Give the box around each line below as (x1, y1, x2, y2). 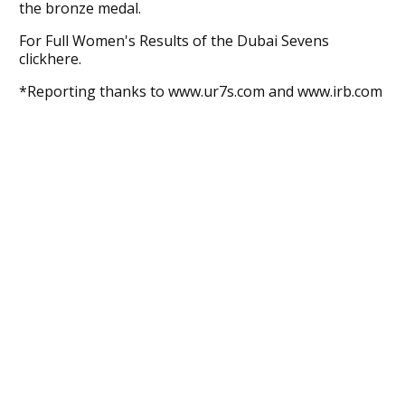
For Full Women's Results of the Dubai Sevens (18, 30, 329, 51)
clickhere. (18, 48, 81, 69)
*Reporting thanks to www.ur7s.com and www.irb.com (18, 80, 382, 101)
